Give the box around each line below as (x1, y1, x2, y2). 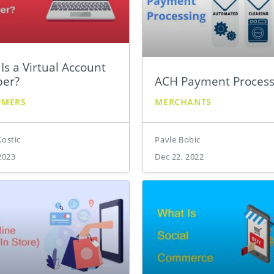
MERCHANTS (155, 95, 212, 108)
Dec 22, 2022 (155, 150, 204, 162)
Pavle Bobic (155, 133, 201, 145)
